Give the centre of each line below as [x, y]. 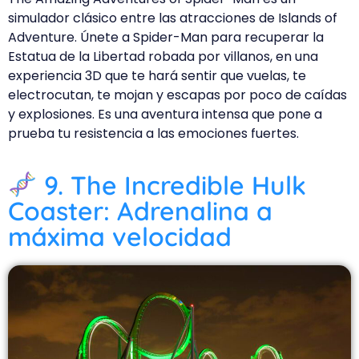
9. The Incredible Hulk [172, 185]
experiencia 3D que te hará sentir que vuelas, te [157, 76]
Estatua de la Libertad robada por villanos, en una [163, 57]
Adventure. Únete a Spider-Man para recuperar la [166, 38]
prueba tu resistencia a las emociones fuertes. [153, 134]
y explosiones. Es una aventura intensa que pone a [165, 115]
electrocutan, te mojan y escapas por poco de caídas [177, 95]
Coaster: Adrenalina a [140, 210]
